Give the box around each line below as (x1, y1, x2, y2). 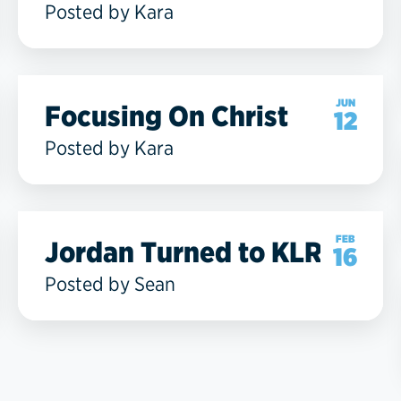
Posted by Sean (45, 271, 175, 295)
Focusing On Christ (45, 98, 288, 133)
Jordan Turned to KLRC (45, 234, 340, 269)
